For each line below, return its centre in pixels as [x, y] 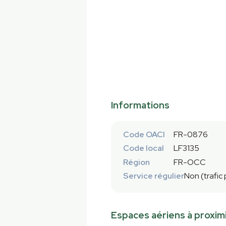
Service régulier [154, 176]
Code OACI [144, 134]
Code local [144, 148]
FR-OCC [190, 162]
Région [136, 162]
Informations [140, 105]
